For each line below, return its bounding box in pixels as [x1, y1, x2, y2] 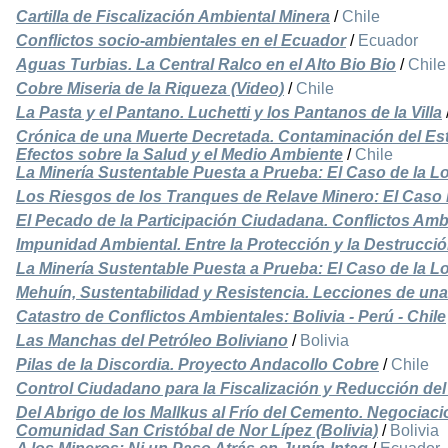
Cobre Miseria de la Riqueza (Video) [16, 80, 284, 98]
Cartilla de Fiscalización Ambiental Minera [16, 8, 330, 26]
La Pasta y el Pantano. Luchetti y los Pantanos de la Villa [16, 104, 442, 122]
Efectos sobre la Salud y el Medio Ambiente [16, 146, 343, 164]
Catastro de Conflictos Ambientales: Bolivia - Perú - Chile [16, 308, 446, 326]
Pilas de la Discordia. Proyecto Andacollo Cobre [16, 356, 379, 374]
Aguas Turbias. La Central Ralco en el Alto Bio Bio [16, 56, 396, 74]
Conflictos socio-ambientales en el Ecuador [16, 32, 346, 50]
